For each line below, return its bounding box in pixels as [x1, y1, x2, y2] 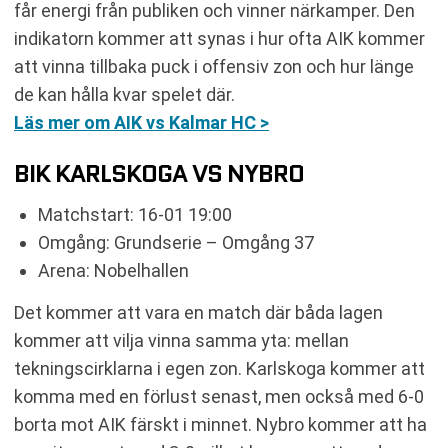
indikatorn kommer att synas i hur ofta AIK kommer [14, 28, 425, 49]
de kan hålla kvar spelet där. [14, 84, 235, 105]
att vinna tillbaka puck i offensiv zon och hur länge [14, 56, 414, 77]
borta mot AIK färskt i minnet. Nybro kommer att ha [14, 414, 427, 435]
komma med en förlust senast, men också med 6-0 [14, 386, 424, 407]
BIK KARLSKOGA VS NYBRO [14, 156, 304, 191]
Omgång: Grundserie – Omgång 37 [38, 232, 314, 253]
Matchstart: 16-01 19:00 [38, 204, 232, 225]
